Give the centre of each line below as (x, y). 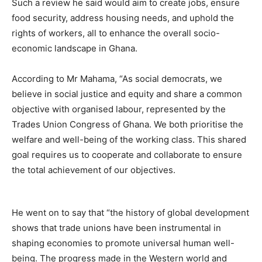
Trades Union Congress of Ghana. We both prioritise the (127, 124)
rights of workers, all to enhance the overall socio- (116, 33)
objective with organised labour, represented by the (119, 109)
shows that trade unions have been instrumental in (116, 228)
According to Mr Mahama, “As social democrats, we (117, 79)
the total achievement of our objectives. (94, 170)
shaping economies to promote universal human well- (123, 243)
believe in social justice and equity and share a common (127, 94)
